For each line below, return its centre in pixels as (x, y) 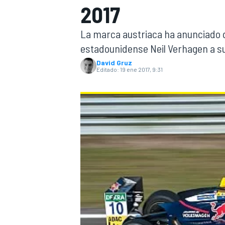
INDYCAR (93, 28)
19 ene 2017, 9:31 (141, 69)
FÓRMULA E (196, 177)
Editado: (108, 69)
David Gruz (114, 63)
